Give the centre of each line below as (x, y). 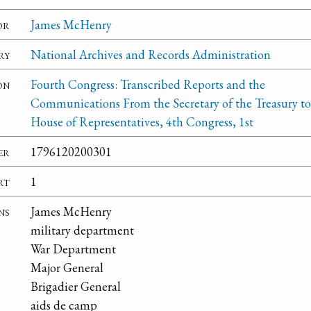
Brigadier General (76, 286)
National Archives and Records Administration (151, 54)
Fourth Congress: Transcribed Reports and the (148, 84)
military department (82, 230)
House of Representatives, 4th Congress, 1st (142, 121)
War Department (73, 249)
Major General (67, 267)
